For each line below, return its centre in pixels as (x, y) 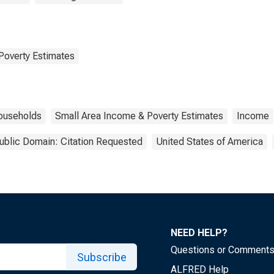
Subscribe (102, 257)
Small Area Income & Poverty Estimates (139, 116)
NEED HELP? (199, 233)
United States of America (209, 142)
